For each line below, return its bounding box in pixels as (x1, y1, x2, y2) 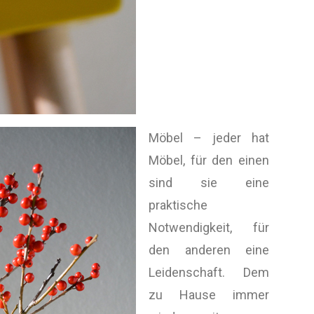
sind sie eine (149, 175, 269, 190)
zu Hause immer (149, 287, 269, 302)
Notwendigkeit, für (149, 220, 269, 235)
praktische (149, 198, 207, 212)
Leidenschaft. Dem (149, 265, 269, 280)
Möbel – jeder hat (149, 130, 269, 145)
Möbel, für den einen (149, 153, 269, 168)
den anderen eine (149, 243, 269, 257)
